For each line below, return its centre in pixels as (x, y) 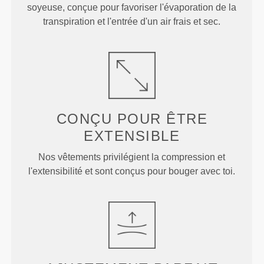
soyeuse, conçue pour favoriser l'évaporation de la (132, 7)
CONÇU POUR (111, 118)
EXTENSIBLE (132, 136)
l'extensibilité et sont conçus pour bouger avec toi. (132, 171)
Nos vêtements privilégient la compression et (132, 157)
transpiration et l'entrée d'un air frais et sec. (132, 21)
